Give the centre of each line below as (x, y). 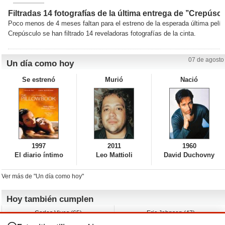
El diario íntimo (39, 155)
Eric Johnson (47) (171, 213)
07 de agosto (206, 60)
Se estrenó (39, 80)
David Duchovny (189, 155)
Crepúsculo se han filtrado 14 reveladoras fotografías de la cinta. (102, 33)
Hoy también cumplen (50, 199)
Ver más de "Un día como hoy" (43, 176)
